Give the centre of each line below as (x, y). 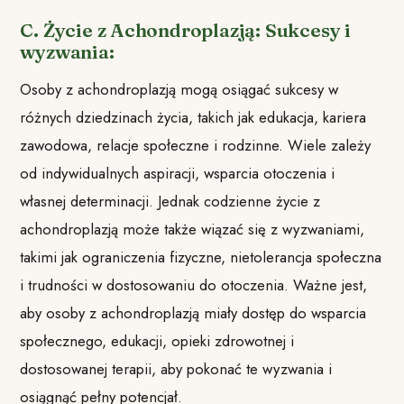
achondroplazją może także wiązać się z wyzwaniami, (193, 229)
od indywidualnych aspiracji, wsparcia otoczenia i (178, 173)
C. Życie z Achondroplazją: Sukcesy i (185, 30)
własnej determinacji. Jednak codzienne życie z (170, 201)
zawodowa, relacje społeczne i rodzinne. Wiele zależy (196, 145)
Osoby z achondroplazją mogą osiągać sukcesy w (179, 89)
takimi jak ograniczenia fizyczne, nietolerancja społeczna (201, 257)
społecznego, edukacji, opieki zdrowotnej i (157, 340)
